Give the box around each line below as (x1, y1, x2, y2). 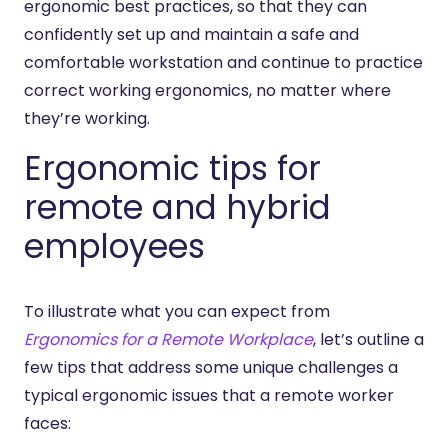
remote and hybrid (24, 183, 331, 231)
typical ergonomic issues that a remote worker (24, 383, 394, 407)
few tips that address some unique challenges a (24, 355, 398, 379)
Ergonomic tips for (24, 144, 321, 192)
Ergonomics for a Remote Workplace (24, 327, 313, 351)
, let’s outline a (313, 327, 424, 351)
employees (24, 222, 205, 270)
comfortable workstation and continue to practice (24, 50, 423, 74)
